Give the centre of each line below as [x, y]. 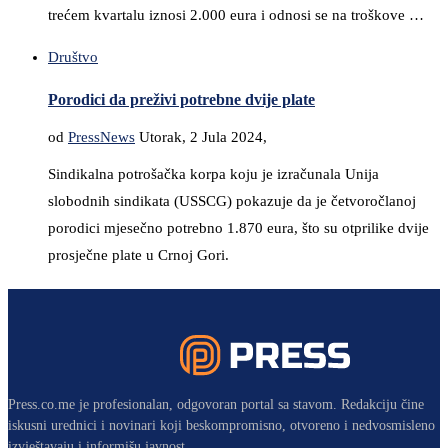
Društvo [73, 57]
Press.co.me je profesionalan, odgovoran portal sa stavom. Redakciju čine [216, 405]
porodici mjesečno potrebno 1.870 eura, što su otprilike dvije [238, 228]
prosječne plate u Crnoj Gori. [138, 255]
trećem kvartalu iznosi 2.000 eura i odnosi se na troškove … [236, 15]
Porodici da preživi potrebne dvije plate [181, 99]
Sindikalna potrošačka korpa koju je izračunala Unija [213, 174]
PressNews [101, 137]
